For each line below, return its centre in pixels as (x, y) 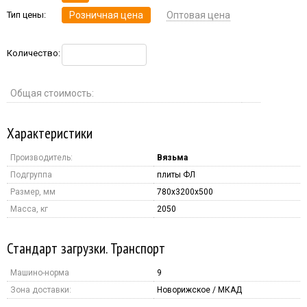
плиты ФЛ (176, 174)
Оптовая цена (198, 15)
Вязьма (172, 157)
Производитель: (41, 157)
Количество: (34, 53)
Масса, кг (29, 209)
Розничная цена (106, 15)
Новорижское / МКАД (199, 290)
